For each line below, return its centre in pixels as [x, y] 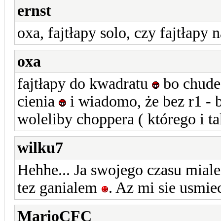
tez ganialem [59, 187]
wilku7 [40, 147]
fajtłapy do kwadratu [85, 83]
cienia [38, 101]
